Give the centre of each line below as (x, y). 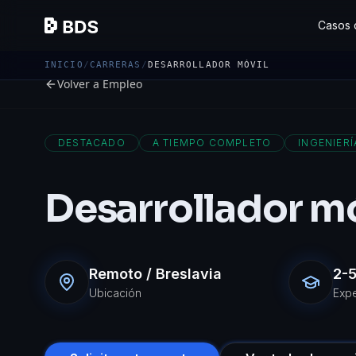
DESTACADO (92, 143)
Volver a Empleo (100, 84)
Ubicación (115, 293)
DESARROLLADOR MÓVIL (209, 65)
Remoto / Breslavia (155, 274)
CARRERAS (115, 65)
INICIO (64, 65)
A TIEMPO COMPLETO (212, 143)
